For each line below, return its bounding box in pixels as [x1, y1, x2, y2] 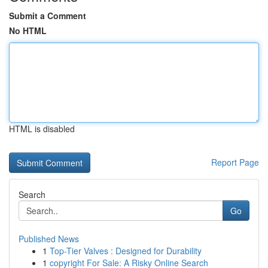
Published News [19, 233, 79, 245]
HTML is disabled [9, 123, 75, 135]
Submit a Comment [9, 10, 86, 22]
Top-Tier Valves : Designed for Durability [50, 245, 202, 257]
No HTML [9, 25, 47, 36]
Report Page [211, 156, 259, 168]
